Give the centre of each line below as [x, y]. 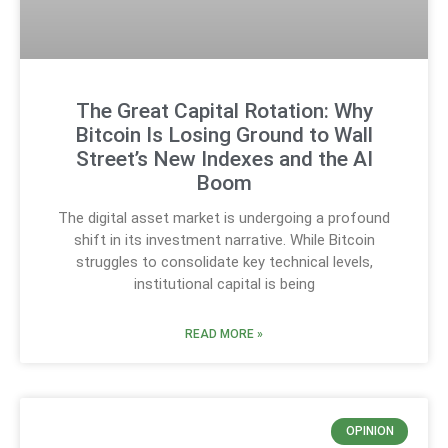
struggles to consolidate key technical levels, [224, 262]
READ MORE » [224, 334]
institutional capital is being [224, 284]
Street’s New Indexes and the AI [224, 159]
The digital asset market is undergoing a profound [224, 218]
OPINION [369, 431]
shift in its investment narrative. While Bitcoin [224, 240]
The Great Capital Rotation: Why [224, 111]
